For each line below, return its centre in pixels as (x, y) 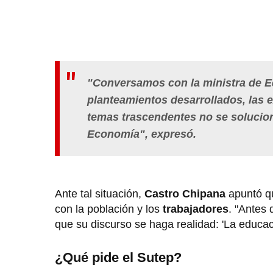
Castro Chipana (185, 193)
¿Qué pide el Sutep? (120, 257)
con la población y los (109, 209)
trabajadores (196, 209)
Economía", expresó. (142, 134)
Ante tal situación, (100, 193)
